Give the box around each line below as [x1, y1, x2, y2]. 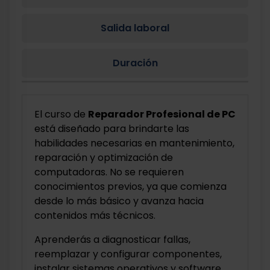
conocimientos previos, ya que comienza [34, 180, 227, 193]
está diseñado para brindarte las [34, 122, 189, 136]
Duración [112, 56, 158, 70]
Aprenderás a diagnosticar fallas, [34, 233, 190, 246]
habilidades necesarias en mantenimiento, [34, 136, 234, 150]
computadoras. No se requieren [34, 165, 184, 179]
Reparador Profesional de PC [88, 107, 236, 121]
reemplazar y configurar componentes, [34, 247, 222, 261]
